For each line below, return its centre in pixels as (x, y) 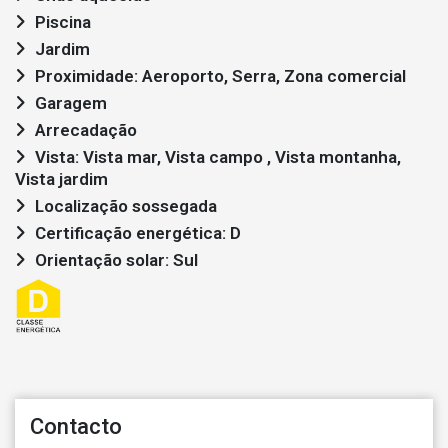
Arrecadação (86, 129)
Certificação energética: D (138, 232)
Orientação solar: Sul (116, 259)
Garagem (71, 102)
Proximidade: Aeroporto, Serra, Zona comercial (220, 75)
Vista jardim (61, 178)
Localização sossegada (126, 205)
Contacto (76, 426)
